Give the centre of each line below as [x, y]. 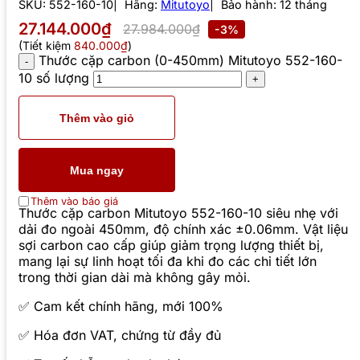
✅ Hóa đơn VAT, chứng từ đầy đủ [120, 335]
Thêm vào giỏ [96, 118]
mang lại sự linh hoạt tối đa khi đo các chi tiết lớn [168, 262]
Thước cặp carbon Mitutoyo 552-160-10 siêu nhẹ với [178, 213]
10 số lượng [54, 78]
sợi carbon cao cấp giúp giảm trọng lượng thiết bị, [171, 245]
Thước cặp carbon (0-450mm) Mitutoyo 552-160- [190, 61]
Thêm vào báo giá [74, 202]
